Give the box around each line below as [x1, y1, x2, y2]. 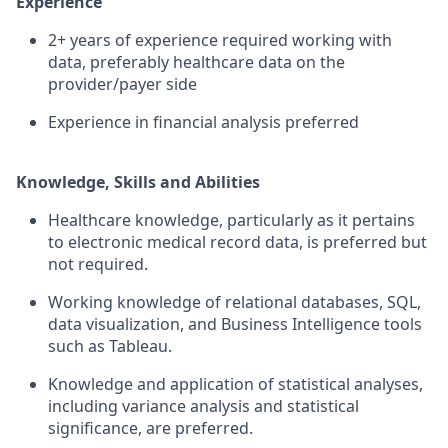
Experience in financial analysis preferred [48, 111, 359, 133]
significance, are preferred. [48, 417, 253, 439]
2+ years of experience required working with [48, 29, 392, 51]
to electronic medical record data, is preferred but [48, 231, 427, 253]
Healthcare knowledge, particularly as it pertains [48, 209, 415, 231]
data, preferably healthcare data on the [48, 51, 345, 73]
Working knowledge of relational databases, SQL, [48, 291, 421, 313]
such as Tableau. [48, 335, 172, 357]
